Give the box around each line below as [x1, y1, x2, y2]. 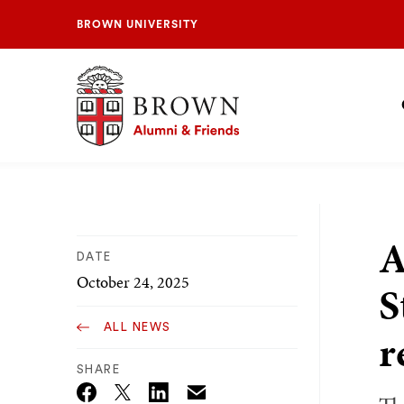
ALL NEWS [103, 321, 171, 333]
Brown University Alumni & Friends [75, 64, 285, 79]
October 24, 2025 [76, 271, 189, 293]
